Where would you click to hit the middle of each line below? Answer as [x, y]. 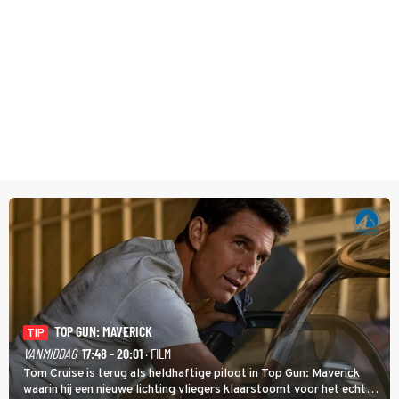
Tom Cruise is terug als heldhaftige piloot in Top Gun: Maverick [191, 373]
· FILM [157, 353]
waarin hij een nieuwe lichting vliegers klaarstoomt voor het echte [198, 389]
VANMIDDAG [50, 353]
